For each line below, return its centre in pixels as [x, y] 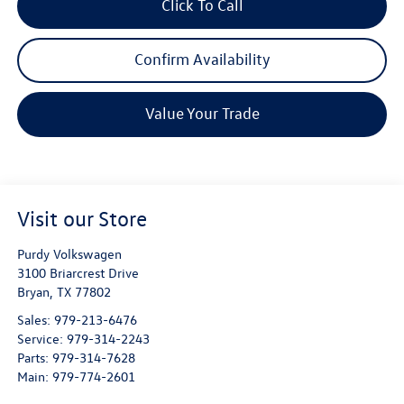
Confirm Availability [202, 60]
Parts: [34, 357]
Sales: [35, 319]
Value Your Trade [202, 114]
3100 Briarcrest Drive [78, 272]
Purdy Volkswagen [69, 253]
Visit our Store [82, 218]
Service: [41, 338]
